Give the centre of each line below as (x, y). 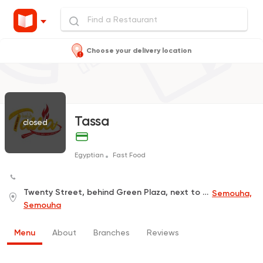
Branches (112, 233)
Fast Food (129, 155)
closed (35, 122)
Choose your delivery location (139, 50)
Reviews (163, 233)
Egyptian (90, 155)
